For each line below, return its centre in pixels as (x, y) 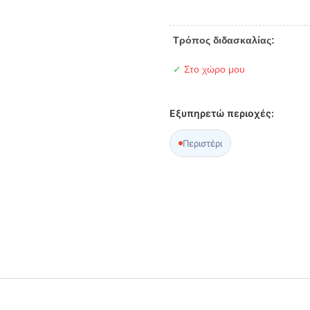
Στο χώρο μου (213, 70)
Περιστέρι (203, 144)
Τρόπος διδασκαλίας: (224, 40)
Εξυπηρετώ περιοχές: (222, 113)
